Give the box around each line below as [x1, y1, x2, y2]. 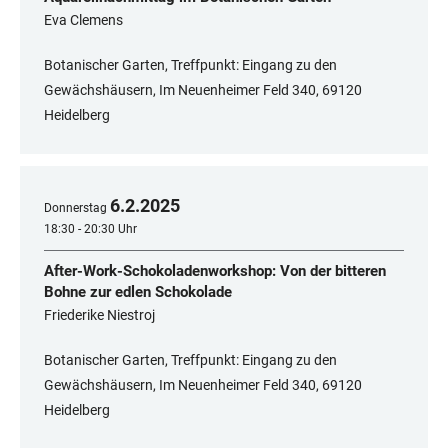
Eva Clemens [44, 12, 123, 29]
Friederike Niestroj [44, 307, 155, 324]
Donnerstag [44, 201, 107, 216]
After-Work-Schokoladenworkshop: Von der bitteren [44, 262, 386, 281]
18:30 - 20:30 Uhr [44, 222, 137, 237]
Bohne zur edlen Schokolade [44, 283, 232, 302]
